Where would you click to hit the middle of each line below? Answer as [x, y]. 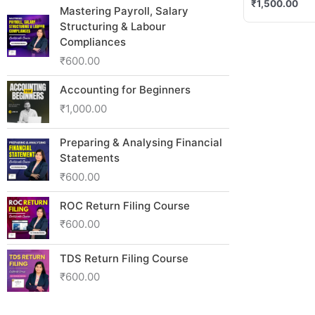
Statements [90, 157]
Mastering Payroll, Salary [124, 11]
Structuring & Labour [113, 26]
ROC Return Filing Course [125, 205]
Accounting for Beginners [125, 89]
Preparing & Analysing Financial [141, 142]
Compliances [93, 41]
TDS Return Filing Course [124, 258]
